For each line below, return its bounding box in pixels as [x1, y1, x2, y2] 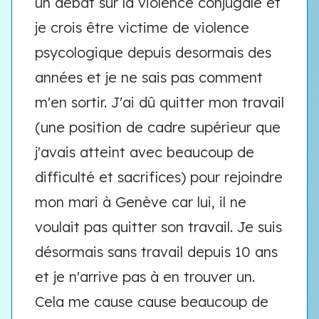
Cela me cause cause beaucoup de [35, 293, 268, 310]
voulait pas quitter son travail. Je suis [35, 218, 282, 236]
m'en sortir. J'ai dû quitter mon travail [35, 93, 284, 111]
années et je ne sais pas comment [35, 68, 263, 86]
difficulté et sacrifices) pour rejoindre [35, 168, 283, 186]
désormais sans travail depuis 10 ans [35, 243, 278, 261]
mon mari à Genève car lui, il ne [35, 193, 246, 211]
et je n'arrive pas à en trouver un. [35, 268, 255, 286]
